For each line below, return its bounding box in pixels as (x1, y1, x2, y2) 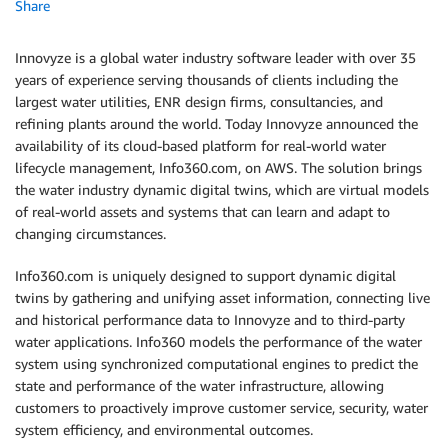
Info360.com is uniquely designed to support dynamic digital (15, 267, 396, 284)
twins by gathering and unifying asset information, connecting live (15, 289, 430, 306)
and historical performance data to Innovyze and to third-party (15, 311, 405, 328)
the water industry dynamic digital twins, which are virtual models (15, 181, 429, 198)
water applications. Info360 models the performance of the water (15, 333, 422, 350)
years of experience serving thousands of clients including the (15, 71, 398, 88)
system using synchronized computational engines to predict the (15, 355, 418, 372)
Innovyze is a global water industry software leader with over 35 (15, 49, 416, 66)
